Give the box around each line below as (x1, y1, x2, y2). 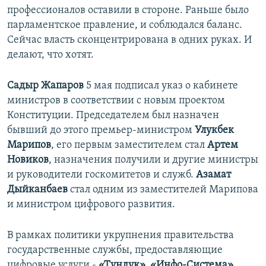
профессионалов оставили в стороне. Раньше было (7, 5, 249, 17)
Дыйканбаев (7, 184, 68, 196)
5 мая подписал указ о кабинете (84, 80, 238, 92)
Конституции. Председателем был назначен (7, 110, 219, 122)
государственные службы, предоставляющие (7, 245, 223, 256)
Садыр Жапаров (7, 80, 84, 92)
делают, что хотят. (7, 49, 94, 61)
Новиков (7, 154, 49, 166)
